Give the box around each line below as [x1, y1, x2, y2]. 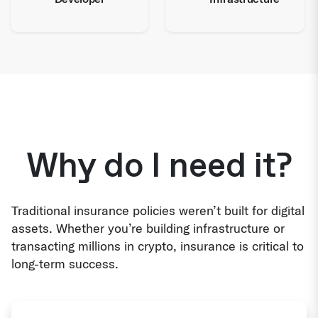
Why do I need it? [26, 145, 292, 187]
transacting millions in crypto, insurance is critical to [11, 238, 304, 254]
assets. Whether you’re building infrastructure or [11, 220, 285, 236]
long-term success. [11, 256, 119, 272]
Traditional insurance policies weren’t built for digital [11, 202, 305, 219]
